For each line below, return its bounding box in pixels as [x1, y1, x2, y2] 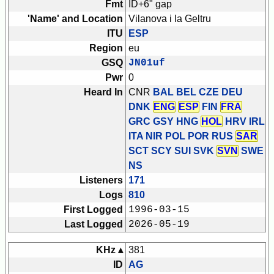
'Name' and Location [28, 13, 123, 24]
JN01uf [128, 57, 165, 69]
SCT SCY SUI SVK [128, 146, 217, 157]
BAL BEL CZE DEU [153, 87, 243, 98]
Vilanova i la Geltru [128, 13, 211, 24]
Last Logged [64, 219, 123, 230]
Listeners [80, 175, 123, 186]
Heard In [84, 87, 123, 98]
